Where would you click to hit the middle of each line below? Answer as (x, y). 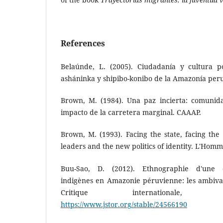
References (83, 44)
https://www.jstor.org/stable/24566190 (124, 204)
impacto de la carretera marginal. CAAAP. (131, 112)
